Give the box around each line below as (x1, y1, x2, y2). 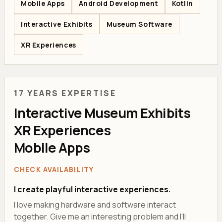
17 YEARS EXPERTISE (14, 88, 116, 99)
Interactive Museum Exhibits (14, 104, 191, 122)
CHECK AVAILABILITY (14, 164, 94, 174)
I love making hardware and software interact (14, 199, 176, 210)
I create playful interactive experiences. (14, 183, 171, 195)
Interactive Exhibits (20, 19, 93, 29)
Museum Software (106, 19, 172, 29)
